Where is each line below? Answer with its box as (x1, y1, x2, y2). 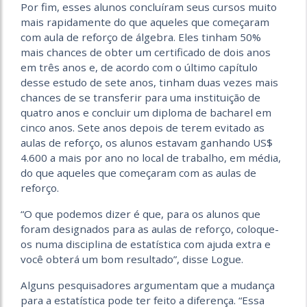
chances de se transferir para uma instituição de (21, 90, 260, 104)
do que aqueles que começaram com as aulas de (21, 165, 256, 180)
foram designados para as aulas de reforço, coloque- (21, 221, 279, 236)
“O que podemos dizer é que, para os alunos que (21, 206, 260, 221)
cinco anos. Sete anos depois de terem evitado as (21, 120, 265, 134)
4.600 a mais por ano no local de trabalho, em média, (21, 150, 281, 164)
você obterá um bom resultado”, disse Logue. (21, 251, 243, 266)
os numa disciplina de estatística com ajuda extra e (21, 236, 271, 251)
